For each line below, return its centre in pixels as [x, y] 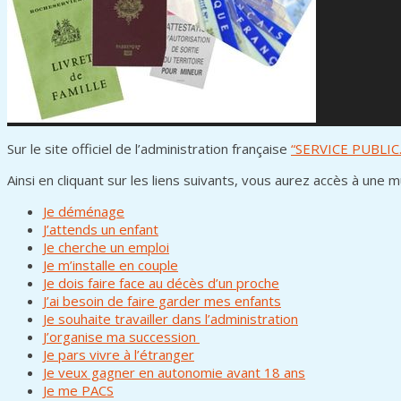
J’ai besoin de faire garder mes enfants [162, 300]
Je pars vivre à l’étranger [119, 354]
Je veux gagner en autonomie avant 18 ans [174, 372]
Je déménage [84, 211]
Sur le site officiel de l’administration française [149, 148]
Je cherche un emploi [106, 247]
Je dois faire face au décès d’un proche [161, 282]
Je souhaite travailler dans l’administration [171, 318]
